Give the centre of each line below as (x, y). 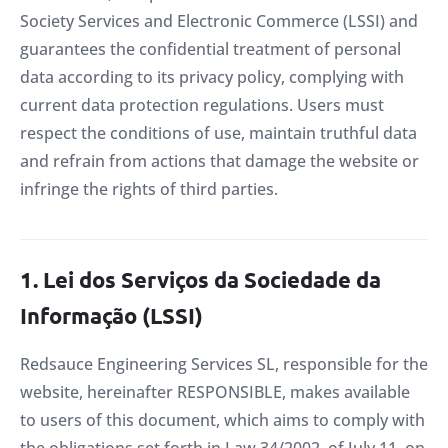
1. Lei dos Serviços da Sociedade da (200, 279)
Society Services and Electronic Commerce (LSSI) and (219, 21)
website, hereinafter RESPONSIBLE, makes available (215, 391)
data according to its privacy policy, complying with (212, 77)
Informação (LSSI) (111, 315)
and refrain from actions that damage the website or (219, 161)
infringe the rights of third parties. (149, 189)
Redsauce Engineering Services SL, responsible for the (224, 363)
